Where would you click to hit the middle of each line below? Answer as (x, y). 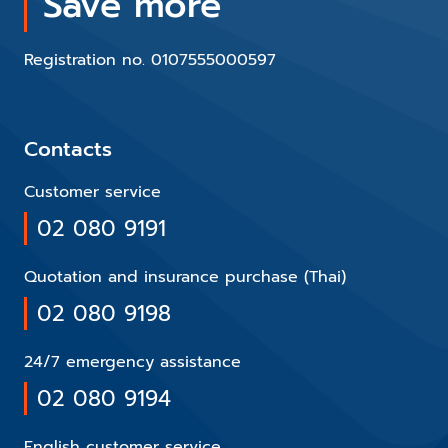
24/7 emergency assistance (132, 362)
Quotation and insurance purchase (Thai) (185, 277)
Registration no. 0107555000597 (150, 60)
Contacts (68, 149)
